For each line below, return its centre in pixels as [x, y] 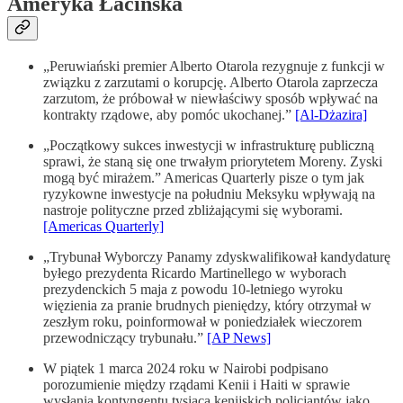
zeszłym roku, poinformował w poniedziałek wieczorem [202, 322]
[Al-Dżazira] [331, 115]
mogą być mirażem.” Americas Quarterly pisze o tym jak [204, 178]
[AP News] [239, 338]
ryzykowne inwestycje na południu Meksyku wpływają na [209, 194]
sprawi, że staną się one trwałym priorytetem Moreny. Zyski [213, 162]
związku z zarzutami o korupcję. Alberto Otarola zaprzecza [210, 83]
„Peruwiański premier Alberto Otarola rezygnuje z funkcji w [214, 67]
